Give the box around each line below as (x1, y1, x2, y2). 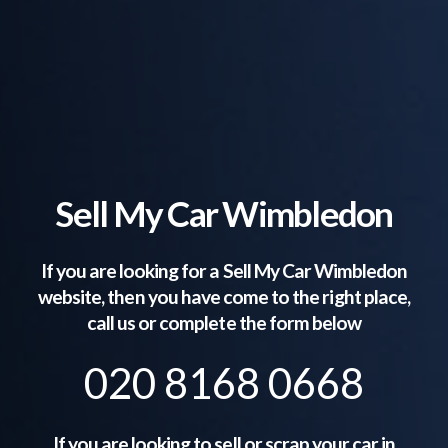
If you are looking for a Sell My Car (40, 258, 315, 282)
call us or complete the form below (86, 310, 362, 334)
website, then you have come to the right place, (38, 284, 410, 308)
